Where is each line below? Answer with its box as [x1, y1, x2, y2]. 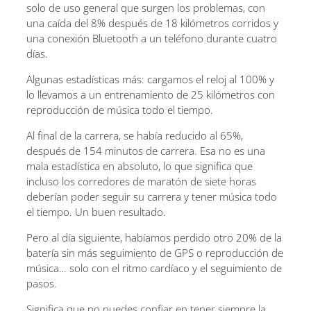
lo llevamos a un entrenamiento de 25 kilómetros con [26, 87, 275, 101]
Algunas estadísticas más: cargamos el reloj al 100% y [26, 72, 274, 86]
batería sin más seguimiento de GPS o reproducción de [26, 245, 283, 260]
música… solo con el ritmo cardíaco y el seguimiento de [26, 260, 282, 275]
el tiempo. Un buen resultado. [26, 204, 166, 219]
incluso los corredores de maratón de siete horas [26, 174, 256, 188]
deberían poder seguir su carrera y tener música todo [26, 189, 277, 203]
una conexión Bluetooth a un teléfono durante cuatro [26, 31, 277, 45]
